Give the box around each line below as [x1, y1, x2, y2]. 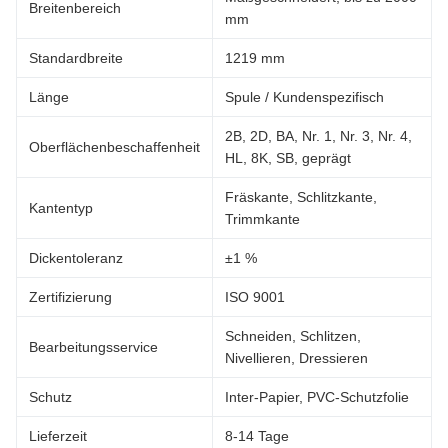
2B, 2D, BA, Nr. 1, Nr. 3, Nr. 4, [225, 128, 412, 144]
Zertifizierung [29, 289, 112, 305]
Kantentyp [29, 200, 93, 216]
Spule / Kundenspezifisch [225, 89, 384, 105]
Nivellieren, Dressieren [225, 350, 368, 366]
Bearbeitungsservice [29, 339, 158, 355]
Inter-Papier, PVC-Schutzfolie [225, 389, 409, 405]
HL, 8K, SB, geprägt [225, 150, 351, 166]
